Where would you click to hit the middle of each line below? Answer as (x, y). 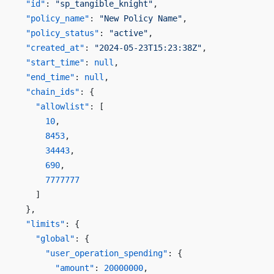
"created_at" (50, 48)
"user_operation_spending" (92, 254)
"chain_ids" (48, 92)
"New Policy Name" (141, 19)
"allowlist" (53, 107)
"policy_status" (57, 33)
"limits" (40, 224)
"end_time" (45, 77)
